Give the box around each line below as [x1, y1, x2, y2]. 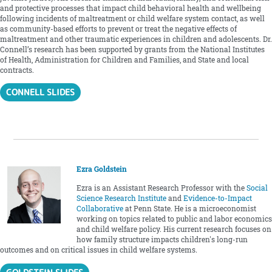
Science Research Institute [76, 194, 166, 203]
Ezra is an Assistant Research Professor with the [76, 183, 246, 193]
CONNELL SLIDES [6, 86, 75, 98]
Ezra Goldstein [76, 165, 127, 174]
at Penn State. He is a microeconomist [123, 204, 256, 214]
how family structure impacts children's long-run [76, 235, 248, 245]
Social [246, 183, 268, 193]
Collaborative [76, 204, 123, 214]
